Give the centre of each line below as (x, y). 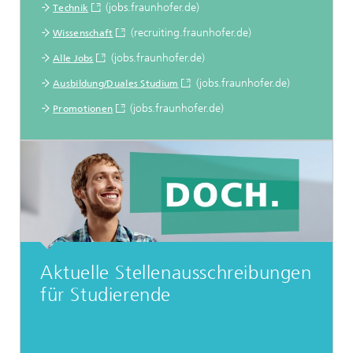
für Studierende (106, 295)
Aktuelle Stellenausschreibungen (176, 273)
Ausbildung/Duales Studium (116, 84)
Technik (71, 8)
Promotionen (83, 109)
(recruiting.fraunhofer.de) (189, 33)
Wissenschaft (83, 33)
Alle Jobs (73, 58)
